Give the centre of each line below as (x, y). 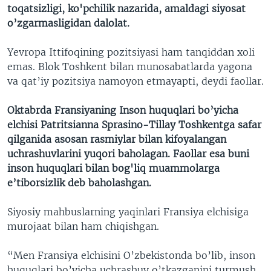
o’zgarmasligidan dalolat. (68, 23)
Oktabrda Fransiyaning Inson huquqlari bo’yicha (123, 110)
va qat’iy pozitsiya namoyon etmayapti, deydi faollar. (135, 81)
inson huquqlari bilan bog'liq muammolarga (113, 168)
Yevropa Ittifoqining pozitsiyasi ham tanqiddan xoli (131, 52)
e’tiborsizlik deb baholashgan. (79, 182)
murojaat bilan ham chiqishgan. (83, 226)
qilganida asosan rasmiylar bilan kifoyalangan (117, 139)
